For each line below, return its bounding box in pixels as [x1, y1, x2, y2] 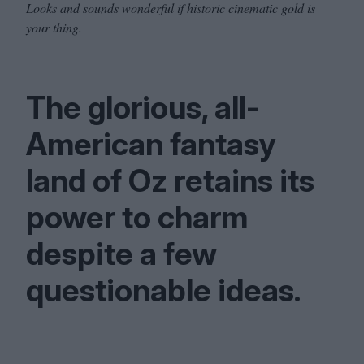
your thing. [26, 19, 82, 36]
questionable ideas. [26, 271, 301, 309]
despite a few [26, 235, 217, 272]
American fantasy [26, 125, 276, 162]
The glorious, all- [26, 89, 260, 126]
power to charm [26, 198, 248, 236]
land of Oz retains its [26, 162, 314, 199]
